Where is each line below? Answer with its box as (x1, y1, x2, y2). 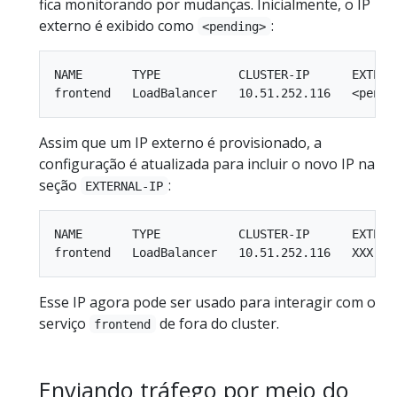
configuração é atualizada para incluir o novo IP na (39, 153, 375, 174)
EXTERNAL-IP (85, 178, 164, 193)
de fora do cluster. (155, 313, 279, 333)
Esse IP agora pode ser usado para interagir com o (39, 292, 376, 312)
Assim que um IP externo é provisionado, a (39, 132, 322, 152)
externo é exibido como (39, 15, 198, 35)
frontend (94, 316, 152, 331)
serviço (39, 313, 90, 333)
